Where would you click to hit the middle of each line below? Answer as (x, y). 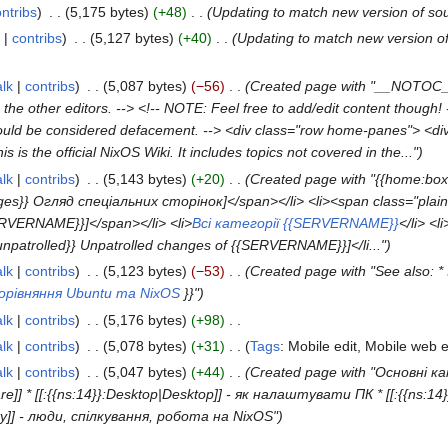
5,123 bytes (144, 271)
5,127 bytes (131, 38)
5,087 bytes (144, 86)
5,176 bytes (144, 319)
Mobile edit (322, 345)
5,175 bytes (106, 11)
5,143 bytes (144, 178)
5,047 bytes (144, 372)
